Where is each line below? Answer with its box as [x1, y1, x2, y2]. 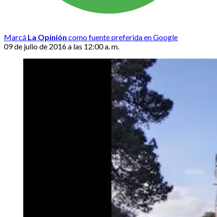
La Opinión [28, 32, 67, 42]
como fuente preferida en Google [67, 32, 178, 42]
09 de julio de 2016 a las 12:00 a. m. [4, 41, 119, 51]
